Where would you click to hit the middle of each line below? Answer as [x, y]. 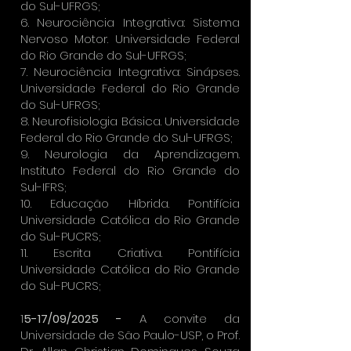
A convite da [190, 318]
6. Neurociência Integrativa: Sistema [130, 22]
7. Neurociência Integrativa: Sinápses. [130, 72]
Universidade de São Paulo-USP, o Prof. [130, 335]
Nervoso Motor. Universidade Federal [130, 39]
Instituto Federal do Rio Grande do [130, 170]
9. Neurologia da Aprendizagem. [130, 154]
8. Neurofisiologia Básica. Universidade [130, 121]
